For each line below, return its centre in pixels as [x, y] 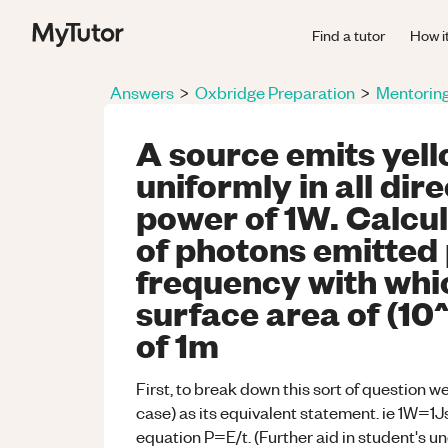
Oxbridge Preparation [275, 92]
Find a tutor [348, 34]
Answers [142, 92]
